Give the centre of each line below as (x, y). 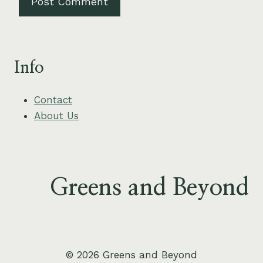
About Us (56, 115)
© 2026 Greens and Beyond (131, 255)
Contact (53, 100)
